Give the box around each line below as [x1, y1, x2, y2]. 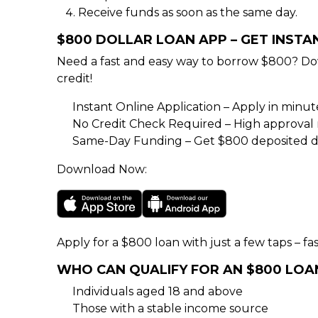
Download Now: [57, 163, 147, 176]
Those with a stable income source [72, 302, 268, 315]
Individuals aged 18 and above [72, 285, 243, 298]
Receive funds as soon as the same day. [78, 6, 297, 19]
